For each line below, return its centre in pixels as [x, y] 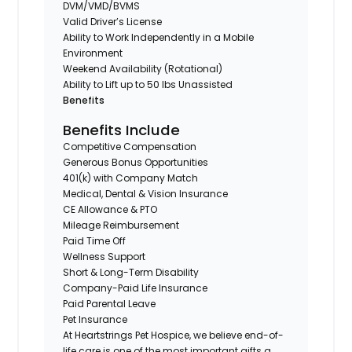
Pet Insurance [95, 319]
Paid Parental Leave [110, 303]
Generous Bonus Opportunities [136, 162]
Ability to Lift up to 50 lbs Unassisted [148, 84]
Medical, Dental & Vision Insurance [146, 193]
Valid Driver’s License [113, 21]
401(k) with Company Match [131, 178]
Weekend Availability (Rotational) [143, 68]
